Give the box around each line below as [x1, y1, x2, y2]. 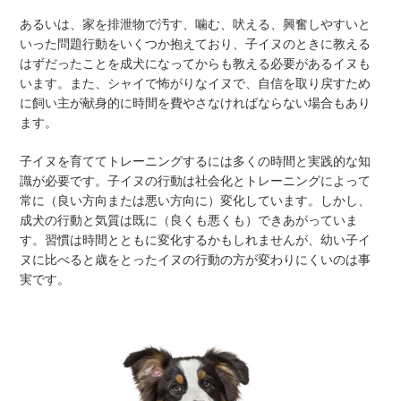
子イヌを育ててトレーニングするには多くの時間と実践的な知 [20, 154, 371, 168]
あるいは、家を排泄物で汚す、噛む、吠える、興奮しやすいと [20, 17, 371, 31]
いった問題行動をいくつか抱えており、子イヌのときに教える [20, 37, 371, 51]
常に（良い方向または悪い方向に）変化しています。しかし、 [20, 193, 371, 208]
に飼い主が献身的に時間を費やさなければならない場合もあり [20, 96, 371, 110]
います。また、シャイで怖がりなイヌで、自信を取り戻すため [20, 76, 371, 90]
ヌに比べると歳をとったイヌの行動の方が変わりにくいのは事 [20, 252, 371, 267]
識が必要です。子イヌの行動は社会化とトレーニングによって [20, 174, 371, 188]
